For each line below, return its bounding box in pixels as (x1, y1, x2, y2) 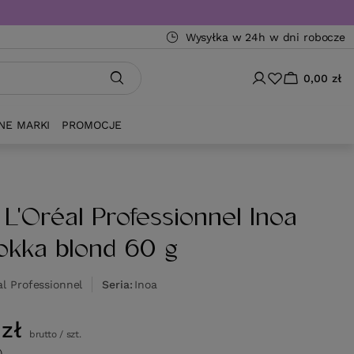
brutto (26, 329, 57, 340)
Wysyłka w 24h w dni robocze (185, 31, 345, 43)
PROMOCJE (62, 119, 122, 131)
